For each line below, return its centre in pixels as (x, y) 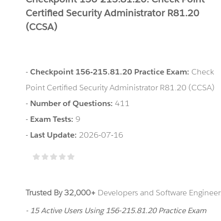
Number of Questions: (73, 103)
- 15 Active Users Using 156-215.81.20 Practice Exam (116, 210)
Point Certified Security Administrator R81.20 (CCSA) (120, 88)
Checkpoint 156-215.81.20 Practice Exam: (111, 72)
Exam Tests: (53, 119)
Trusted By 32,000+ (61, 193)
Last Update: (55, 135)
